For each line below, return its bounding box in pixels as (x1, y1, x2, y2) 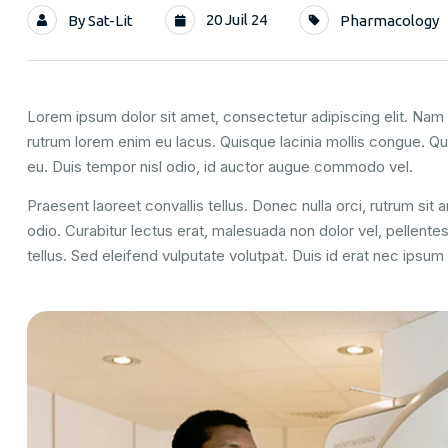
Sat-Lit (88, 11, 133, 29)
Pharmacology (340, 11, 439, 29)
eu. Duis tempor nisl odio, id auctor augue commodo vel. (27, 156, 413, 176)
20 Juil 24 (203, 10, 267, 28)
